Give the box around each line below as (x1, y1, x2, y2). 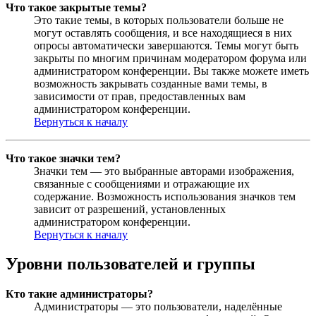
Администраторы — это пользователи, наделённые (34, 300, 282, 313)
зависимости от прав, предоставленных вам (34, 90, 245, 102)
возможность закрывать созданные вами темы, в (34, 77, 267, 90)
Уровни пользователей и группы (6, 255, 255, 274)
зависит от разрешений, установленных (34, 202, 226, 215)
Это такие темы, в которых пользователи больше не (34, 13, 284, 26)
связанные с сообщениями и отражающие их (34, 177, 250, 190)
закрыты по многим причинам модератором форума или (34, 51, 307, 64)
